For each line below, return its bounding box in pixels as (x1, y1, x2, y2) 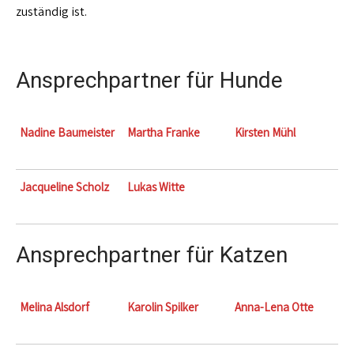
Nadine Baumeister (20, 125, 115, 140)
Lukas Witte (127, 179, 185, 194)
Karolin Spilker (127, 299, 198, 314)
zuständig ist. (16, 3, 87, 20)
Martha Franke (127, 125, 200, 140)
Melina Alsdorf (20, 299, 89, 314)
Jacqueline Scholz (20, 179, 109, 194)
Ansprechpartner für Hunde (16, 67, 283, 93)
